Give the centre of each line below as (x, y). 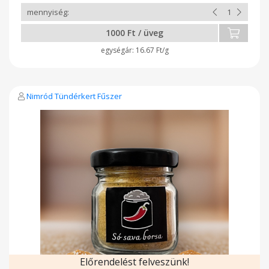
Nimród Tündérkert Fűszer (74, 96)
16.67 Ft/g (152, 50)
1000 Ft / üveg (134, 32)
